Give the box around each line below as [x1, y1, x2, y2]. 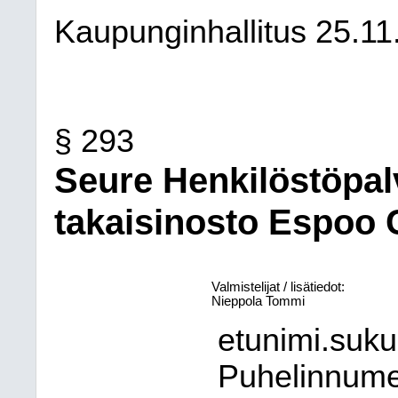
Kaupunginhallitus [54, 14, 306, 50]
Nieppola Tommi [211, 294, 306, 308]
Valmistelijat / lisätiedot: [211, 280, 346, 294]
